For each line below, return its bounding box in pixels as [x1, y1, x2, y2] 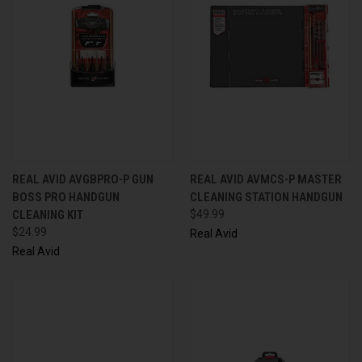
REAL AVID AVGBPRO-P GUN [12, 171, 154, 187]
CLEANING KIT [12, 207, 83, 222]
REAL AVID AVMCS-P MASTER [189, 171, 342, 187]
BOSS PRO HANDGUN [12, 189, 120, 204]
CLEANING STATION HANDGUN [189, 189, 343, 204]
